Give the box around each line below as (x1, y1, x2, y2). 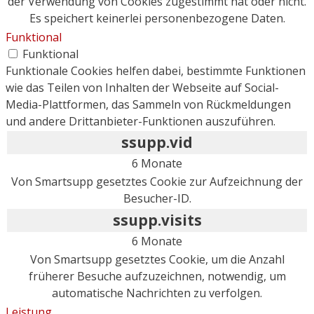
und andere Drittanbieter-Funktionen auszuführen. (6, 113, 275, 129)
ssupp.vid (121, 132, 193, 152)
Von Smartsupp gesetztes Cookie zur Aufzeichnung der (11, 173, 303, 189)
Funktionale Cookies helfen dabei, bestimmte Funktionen (6, 62, 306, 78)
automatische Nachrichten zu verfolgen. (52, 285, 262, 301)
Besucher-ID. (123, 190, 191, 206)
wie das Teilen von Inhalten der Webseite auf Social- (6, 79, 279, 95)
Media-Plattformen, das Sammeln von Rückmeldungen (6, 96, 291, 112)
